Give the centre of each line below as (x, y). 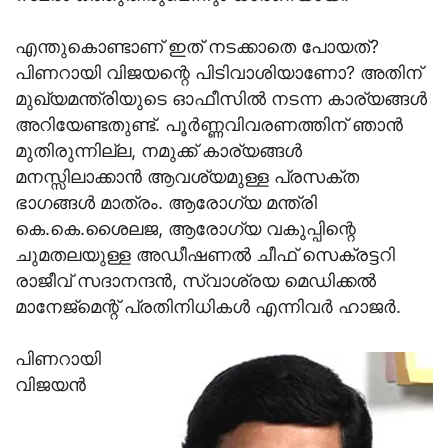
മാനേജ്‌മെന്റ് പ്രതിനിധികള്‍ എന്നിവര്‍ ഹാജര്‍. (208, 306)
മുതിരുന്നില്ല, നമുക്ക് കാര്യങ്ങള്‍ (158, 150)
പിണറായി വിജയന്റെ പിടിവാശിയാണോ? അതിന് (218, 72)
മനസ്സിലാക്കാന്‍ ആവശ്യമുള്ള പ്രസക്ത (187, 176)
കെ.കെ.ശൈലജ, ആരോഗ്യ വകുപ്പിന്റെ (185, 228)
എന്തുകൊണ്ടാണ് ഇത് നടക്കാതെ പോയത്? (197, 46)
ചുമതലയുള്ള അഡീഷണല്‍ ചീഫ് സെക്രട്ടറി (205, 254)
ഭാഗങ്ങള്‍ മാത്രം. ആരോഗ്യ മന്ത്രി (166, 202)
